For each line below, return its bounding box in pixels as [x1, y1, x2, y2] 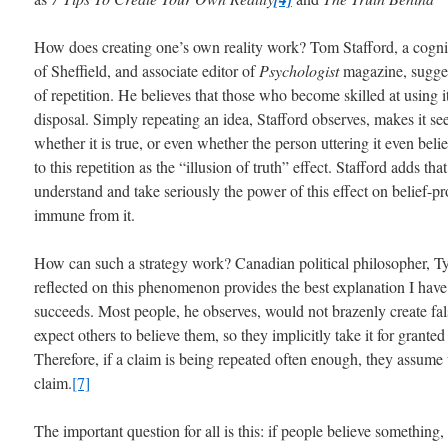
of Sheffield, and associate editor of [34, 60, 259, 81]
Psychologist [259, 60, 339, 81]
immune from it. [34, 204, 135, 225]
